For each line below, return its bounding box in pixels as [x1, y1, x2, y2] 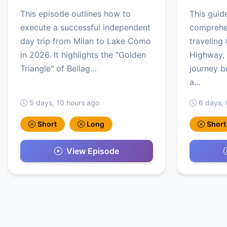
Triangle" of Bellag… [20, 63, 97, 73]
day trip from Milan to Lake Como [20, 35, 151, 46]
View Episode [66, 146, 119, 157]
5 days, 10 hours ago [29, 98, 99, 107]
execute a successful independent [20, 22, 150, 32]
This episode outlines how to [20, 8, 131, 19]
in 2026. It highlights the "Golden [20, 49, 146, 60]
